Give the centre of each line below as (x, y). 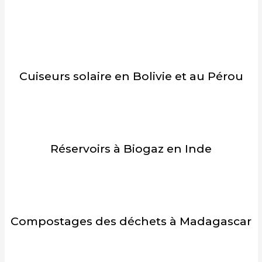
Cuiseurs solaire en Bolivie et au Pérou (131, 76)
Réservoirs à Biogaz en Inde (131, 149)
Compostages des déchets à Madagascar (131, 221)
